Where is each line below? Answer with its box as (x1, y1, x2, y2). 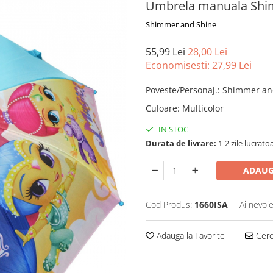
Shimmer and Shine (146, 19, 216, 30)
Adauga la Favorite (154, 230, 225, 241)
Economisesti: (146, 58, 212, 72)
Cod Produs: (146, 199, 192, 210)
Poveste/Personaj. (146, 84, 218, 96)
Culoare (146, 102, 177, 114)
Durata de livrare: (146, 138, 216, 149)
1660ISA (194, 199, 228, 210)
